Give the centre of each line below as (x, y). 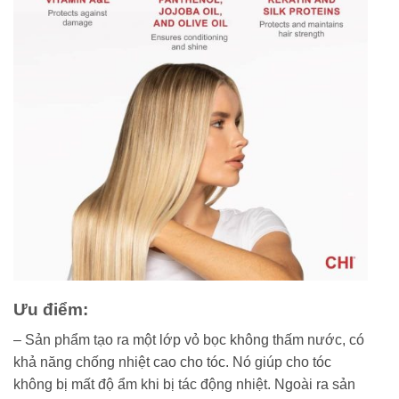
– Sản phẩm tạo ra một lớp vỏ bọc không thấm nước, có (189, 340)
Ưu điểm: (51, 309)
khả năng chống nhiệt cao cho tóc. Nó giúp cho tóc (172, 362)
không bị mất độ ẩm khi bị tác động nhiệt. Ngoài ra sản (184, 385)
